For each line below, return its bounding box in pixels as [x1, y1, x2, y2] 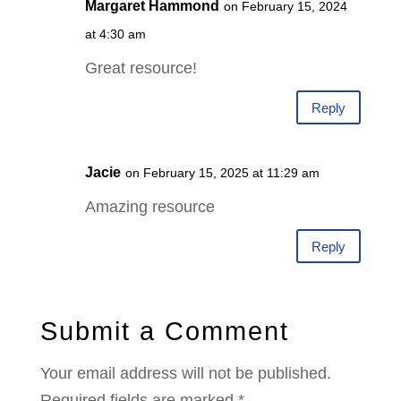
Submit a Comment [39, 317, 289, 346]
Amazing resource [84, 198, 215, 217]
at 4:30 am [84, 27, 146, 42]
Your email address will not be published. [39, 364, 331, 383]
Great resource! [84, 59, 197, 78]
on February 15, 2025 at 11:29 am [124, 166, 320, 181]
